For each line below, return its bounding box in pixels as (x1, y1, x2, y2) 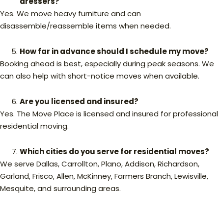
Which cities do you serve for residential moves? (20, 146, 209, 157)
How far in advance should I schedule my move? (20, 46, 209, 56)
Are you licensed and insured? (20, 96, 138, 107)
